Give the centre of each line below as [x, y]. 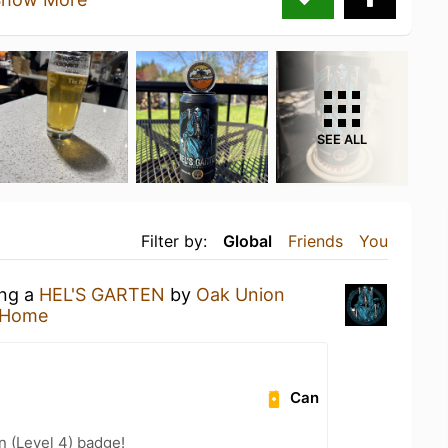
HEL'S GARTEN [102, 294]
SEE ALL [342, 139]
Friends [315, 240]
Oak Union [240, 294]
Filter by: [174, 240]
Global [247, 240]
